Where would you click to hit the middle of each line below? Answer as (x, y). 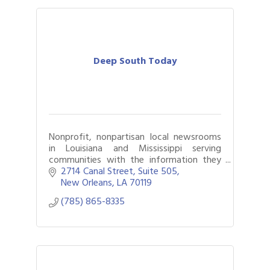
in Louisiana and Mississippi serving (135, 148)
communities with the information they (135, 159)
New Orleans (86, 183)
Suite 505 (158, 171)
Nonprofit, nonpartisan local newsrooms (135, 137)
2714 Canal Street (97, 171)
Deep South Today (135, 61)
